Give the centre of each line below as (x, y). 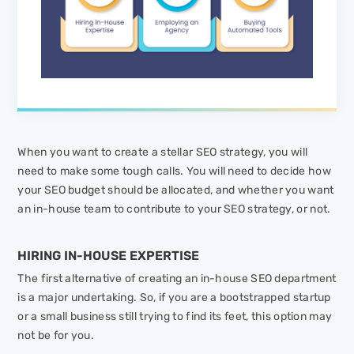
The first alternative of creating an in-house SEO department (177, 279)
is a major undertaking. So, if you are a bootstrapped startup (174, 298)
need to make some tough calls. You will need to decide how (174, 171)
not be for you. (57, 336)
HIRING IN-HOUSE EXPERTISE (109, 256)
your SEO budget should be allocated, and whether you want (176, 190)
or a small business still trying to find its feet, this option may (175, 317)
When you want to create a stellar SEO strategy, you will (163, 153)
